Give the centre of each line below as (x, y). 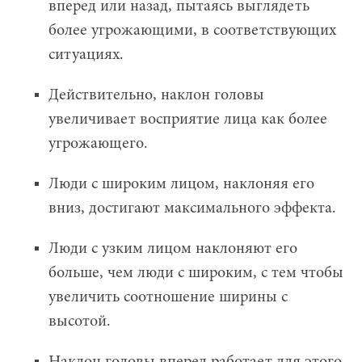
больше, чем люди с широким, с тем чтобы (196, 274)
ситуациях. (86, 55)
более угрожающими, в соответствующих (192, 31)
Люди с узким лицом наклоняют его (173, 249)
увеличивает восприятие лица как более (188, 120)
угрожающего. (98, 144)
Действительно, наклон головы (156, 96)
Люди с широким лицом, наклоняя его (181, 185)
